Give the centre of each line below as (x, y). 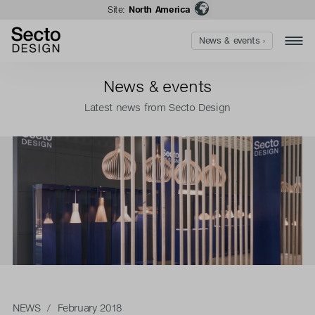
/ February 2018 (81, 307)
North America (159, 9)
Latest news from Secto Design (157, 107)
